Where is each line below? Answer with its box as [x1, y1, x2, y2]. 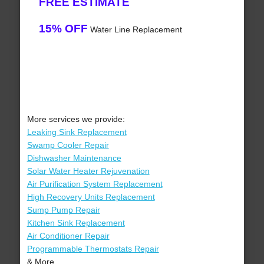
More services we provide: [27, 114, 125, 124]
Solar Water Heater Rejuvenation [27, 166, 150, 176]
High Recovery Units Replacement [27, 192, 155, 202]
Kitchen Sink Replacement [27, 218, 125, 228]
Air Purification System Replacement [27, 179, 163, 189]
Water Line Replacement [87, 25, 182, 35]
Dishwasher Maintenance [27, 153, 121, 163]
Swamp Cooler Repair [27, 140, 109, 150]
